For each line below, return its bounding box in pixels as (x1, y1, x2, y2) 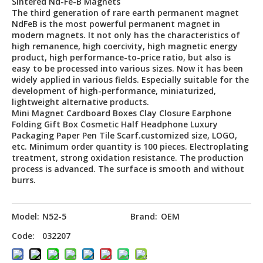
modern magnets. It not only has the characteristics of (12, 29, 240, 41)
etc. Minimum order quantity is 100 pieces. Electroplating (12, 141, 248, 152)
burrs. (12, 174, 36, 186)
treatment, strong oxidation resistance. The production (12, 152, 244, 163)
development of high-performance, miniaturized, (12, 85, 216, 96)
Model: (12, 211, 39, 222)
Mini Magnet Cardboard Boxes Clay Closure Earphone (12, 107, 231, 119)
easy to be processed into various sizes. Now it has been (12, 63, 243, 74)
